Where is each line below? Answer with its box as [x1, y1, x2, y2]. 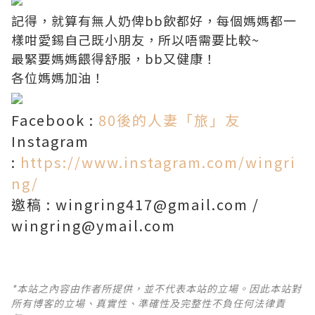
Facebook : [11, 109, 98, 130]
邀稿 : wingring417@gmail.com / [11, 193, 259, 214]
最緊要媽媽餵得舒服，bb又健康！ [11, 49, 217, 67]
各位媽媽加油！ [11, 67, 105, 86]
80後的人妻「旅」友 [98, 109, 240, 130]
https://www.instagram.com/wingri [20, 151, 296, 172]
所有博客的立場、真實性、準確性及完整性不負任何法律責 [11, 295, 285, 310]
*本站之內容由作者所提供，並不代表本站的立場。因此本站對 [11, 281, 302, 295]
